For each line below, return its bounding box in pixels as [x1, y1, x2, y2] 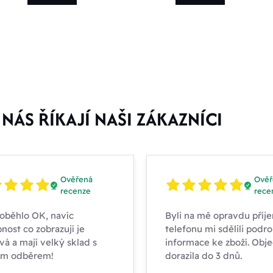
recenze [60, 186, 91, 196]
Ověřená [60, 174, 93, 185]
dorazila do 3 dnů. [165, 250, 242, 262]
